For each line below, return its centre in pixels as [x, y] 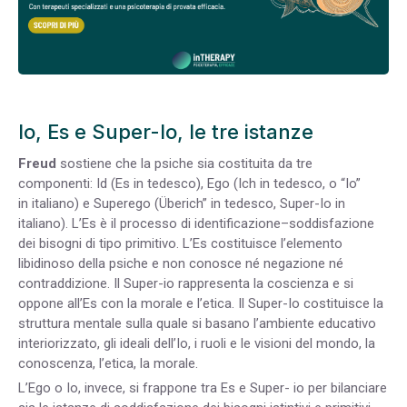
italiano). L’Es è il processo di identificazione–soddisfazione [196, 224]
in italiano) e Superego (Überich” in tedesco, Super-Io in [182, 204]
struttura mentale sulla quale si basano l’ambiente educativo [197, 324]
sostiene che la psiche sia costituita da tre [184, 164]
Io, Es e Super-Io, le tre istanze [166, 132]
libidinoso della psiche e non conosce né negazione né [181, 264]
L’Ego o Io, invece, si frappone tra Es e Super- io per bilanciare [203, 388]
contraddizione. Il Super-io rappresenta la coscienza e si [186, 284]
